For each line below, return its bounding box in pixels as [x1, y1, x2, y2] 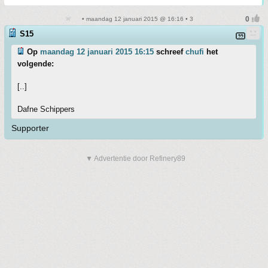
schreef [154, 47, 185, 56]
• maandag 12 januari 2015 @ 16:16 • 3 [80, 16, 193, 22]
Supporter [11, 123, 49, 133]
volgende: [17, 59, 54, 68]
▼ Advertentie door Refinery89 [86, 154, 185, 163]
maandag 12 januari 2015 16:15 [40, 47, 154, 56]
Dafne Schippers [17, 105, 75, 114]
